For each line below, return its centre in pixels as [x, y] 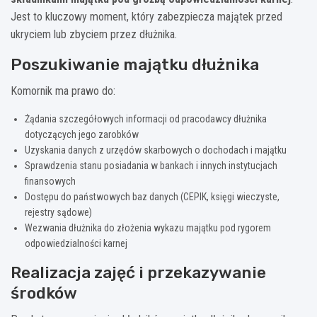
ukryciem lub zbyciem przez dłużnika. [94, 34]
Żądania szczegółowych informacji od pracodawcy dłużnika [146, 119]
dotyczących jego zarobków [82, 134]
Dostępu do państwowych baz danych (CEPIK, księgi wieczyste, [152, 196]
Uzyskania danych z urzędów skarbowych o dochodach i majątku [156, 150]
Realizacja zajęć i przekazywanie [138, 272]
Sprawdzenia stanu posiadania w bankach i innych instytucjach [151, 165]
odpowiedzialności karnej [76, 243]
